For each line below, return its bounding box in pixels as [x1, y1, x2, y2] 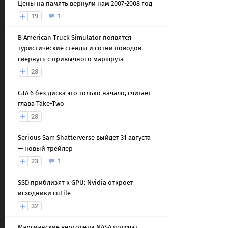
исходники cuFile [18, 189, 71, 197]
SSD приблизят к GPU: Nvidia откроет [18, 179, 133, 186]
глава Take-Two [18, 100, 64, 107]
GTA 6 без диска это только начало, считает [18, 89, 151, 97]
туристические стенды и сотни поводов [18, 44, 141, 52]
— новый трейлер [18, 145, 73, 152]
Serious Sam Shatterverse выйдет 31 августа [18, 134, 151, 141]
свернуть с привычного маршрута [18, 55, 124, 63]
